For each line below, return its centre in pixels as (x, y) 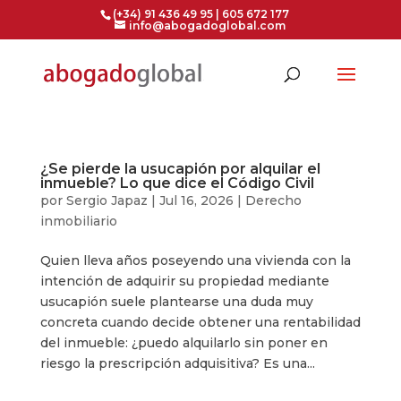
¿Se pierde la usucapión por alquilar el (180, 169)
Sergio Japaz (107, 200)
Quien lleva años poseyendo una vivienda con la (195, 260)
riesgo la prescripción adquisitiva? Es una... (177, 363)
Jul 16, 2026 (196, 200)
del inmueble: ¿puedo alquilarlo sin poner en (183, 343)
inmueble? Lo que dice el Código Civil (177, 183)
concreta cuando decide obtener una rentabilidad (200, 322)
